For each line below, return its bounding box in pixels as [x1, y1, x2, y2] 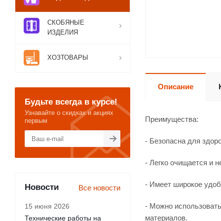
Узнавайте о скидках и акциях [25, 109, 113, 116]
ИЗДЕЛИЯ [47, 29, 78, 36]
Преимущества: [145, 115, 198, 123]
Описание [158, 82, 193, 91]
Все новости [78, 184, 120, 192]
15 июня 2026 [25, 202, 70, 210]
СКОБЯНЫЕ [47, 19, 84, 26]
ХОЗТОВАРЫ [47, 54, 88, 61]
